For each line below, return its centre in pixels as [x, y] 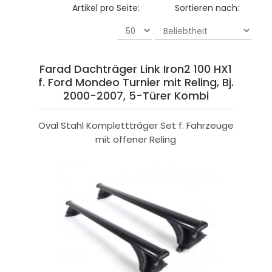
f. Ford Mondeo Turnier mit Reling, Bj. [136, 83]
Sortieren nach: [207, 8]
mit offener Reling [136, 140]
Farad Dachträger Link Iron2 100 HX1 [136, 69]
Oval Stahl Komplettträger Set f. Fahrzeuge [136, 126]
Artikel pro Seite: [106, 8]
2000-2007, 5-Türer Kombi [136, 96]
